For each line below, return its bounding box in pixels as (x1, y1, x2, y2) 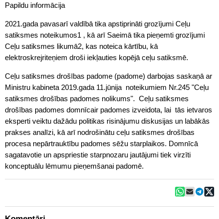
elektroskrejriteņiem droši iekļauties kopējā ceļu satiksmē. (5, 53, 188, 62)
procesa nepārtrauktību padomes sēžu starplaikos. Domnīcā (5, 139, 198, 148)
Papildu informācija (5, 1, 65, 9)
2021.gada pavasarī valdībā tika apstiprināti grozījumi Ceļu (5, 20, 190, 28)
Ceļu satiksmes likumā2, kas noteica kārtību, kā (5, 42, 158, 50)
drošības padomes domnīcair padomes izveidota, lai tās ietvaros (5, 106, 212, 114)
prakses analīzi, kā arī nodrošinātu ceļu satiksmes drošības (5, 128, 195, 136)
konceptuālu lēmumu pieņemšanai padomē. (5, 162, 144, 170)
